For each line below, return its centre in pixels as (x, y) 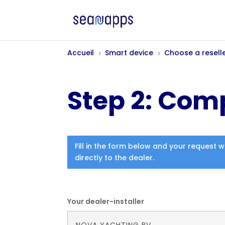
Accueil (81, 53)
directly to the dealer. (115, 158)
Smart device (129, 53)
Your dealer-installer (106, 202)
